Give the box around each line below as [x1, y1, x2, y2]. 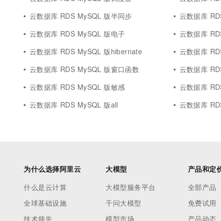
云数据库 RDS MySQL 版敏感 [30, 82, 125, 92]
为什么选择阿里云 [24, 164, 81, 174]
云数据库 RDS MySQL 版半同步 [30, 11, 132, 21]
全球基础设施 [24, 198, 67, 208]
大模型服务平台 [106, 182, 156, 192]
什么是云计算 [24, 182, 67, 192]
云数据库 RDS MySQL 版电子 [30, 29, 125, 38]
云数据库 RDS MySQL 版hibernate [30, 46, 143, 56]
